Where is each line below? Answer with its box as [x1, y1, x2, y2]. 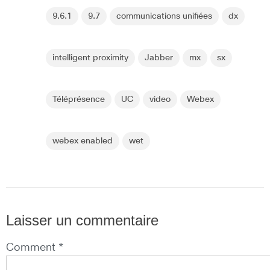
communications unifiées [116, 11, 212, 20]
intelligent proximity [52, 53, 128, 62]
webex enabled [52, 136, 113, 145]
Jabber [145, 53, 173, 62]
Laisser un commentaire [6, 212, 159, 228]
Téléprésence [52, 95, 105, 104]
